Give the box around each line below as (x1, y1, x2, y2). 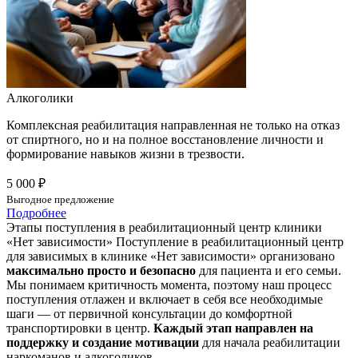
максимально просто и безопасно (6, 263, 196, 277)
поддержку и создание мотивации (6, 335, 199, 349)
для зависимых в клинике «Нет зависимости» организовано (6, 249, 335, 263)
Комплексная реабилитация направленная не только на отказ (6, 117, 340, 132)
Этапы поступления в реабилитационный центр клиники (6, 220, 322, 234)
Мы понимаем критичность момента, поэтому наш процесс (6, 277, 332, 292)
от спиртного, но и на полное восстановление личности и (6, 132, 324, 146)
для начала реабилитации (199, 335, 340, 349)
